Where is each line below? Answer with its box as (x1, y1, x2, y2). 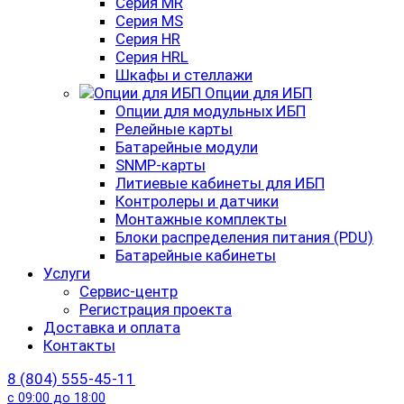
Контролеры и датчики (115, 192, 279, 210)
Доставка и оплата (43, 318, 180, 336)
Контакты (43, 336, 115, 354)
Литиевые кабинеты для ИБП (115, 174, 325, 192)
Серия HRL (115, 48, 188, 66)
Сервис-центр (79, 282, 178, 300)
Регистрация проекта (79, 300, 232, 318)
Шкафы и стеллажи (115, 66, 252, 84)
